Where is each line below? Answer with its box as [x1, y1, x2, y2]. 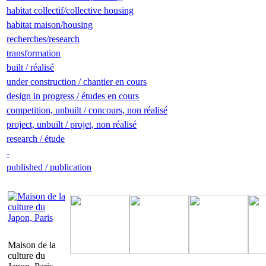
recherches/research [7, 34, 80, 44]
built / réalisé [7, 62, 54, 72]
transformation [7, 48, 61, 58]
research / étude [7, 134, 65, 144]
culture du [8, 251, 45, 261]
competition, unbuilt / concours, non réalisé [7, 105, 167, 115]
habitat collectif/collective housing [7, 5, 134, 15]
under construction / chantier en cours [7, 77, 147, 87]
